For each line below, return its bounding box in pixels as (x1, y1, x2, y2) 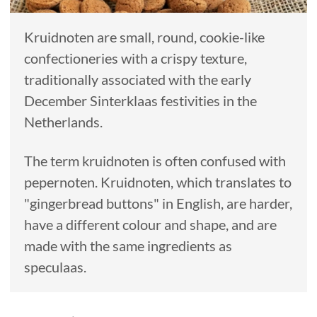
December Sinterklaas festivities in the (23, 93, 257, 110)
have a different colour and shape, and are (23, 216, 277, 233)
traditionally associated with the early (23, 71, 251, 88)
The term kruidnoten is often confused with (23, 152, 286, 169)
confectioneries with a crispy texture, (23, 50, 247, 67)
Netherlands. (23, 114, 103, 131)
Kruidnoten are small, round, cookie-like (23, 29, 265, 46)
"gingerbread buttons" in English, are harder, (23, 195, 292, 212)
